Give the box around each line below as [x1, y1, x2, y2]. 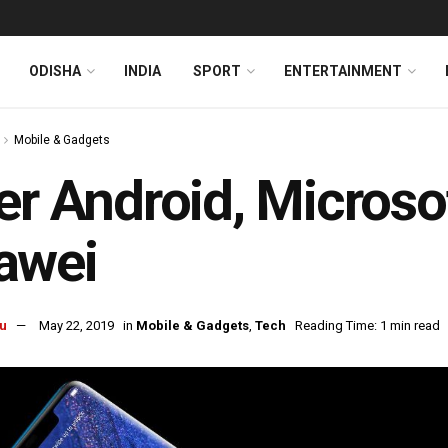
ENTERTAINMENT [284, 63, 402, 79]
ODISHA [29, 63, 81, 79]
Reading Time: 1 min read [295, 318, 440, 334]
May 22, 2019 [39, 318, 114, 334]
